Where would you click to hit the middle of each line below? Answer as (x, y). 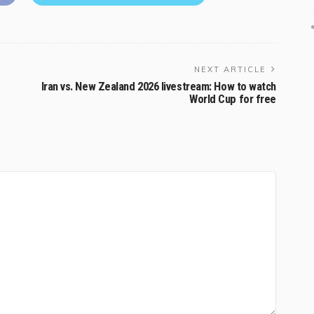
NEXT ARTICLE (230, 70)
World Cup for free (233, 100)
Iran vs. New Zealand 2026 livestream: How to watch (158, 87)
